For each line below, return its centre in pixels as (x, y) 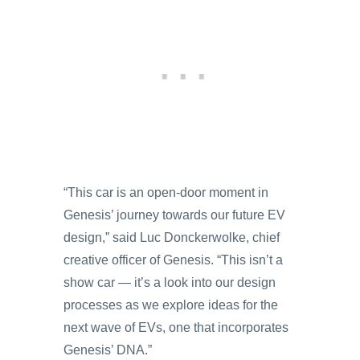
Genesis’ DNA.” (108, 350)
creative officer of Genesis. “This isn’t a (173, 260)
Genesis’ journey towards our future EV (174, 215)
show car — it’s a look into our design (170, 282)
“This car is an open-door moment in (166, 192)
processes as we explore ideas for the (171, 305)
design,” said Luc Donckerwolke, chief (172, 237)
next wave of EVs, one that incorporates (176, 327)
